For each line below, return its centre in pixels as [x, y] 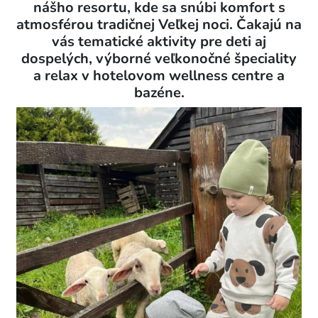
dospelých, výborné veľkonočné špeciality [159, 59]
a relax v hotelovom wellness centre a [159, 76]
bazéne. [159, 93]
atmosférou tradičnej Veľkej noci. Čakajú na [159, 24]
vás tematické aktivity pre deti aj [159, 42]
